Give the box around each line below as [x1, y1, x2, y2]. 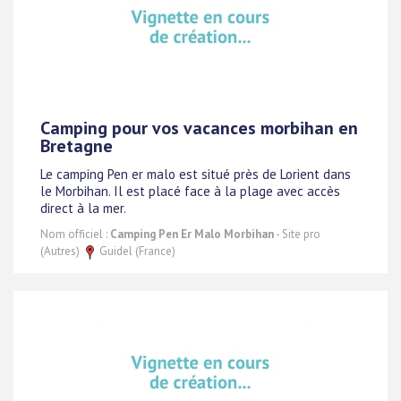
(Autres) [40, 243, 82, 259]
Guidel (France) [97, 243, 175, 259]
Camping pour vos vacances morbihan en [40, 116, 358, 140]
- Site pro [274, 226, 320, 242]
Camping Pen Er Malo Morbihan [110, 226, 274, 242]
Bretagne [40, 134, 113, 158]
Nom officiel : [40, 226, 110, 242]
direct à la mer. [40, 200, 126, 218]
